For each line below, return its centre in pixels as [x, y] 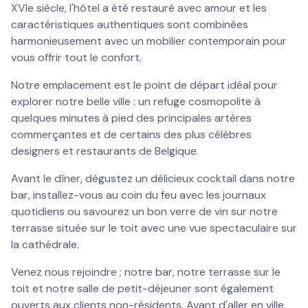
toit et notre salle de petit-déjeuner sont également [142, 288]
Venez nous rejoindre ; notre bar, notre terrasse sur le [146, 272]
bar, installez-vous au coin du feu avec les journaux [139, 195]
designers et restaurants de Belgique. [105, 151]
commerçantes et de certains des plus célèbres [131, 134]
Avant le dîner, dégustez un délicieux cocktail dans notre [153, 178]
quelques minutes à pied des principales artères [131, 118]
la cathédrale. [45, 244]
